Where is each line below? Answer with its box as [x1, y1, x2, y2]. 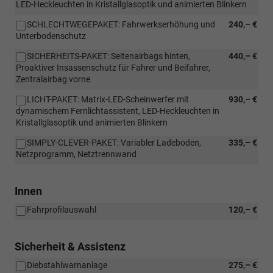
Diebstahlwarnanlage [27, 260, 107, 270]
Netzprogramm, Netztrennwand [16, 149, 136, 159]
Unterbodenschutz [16, 30, 86, 41]
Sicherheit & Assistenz [15, 239, 126, 253]
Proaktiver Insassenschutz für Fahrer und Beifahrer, [16, 62, 210, 73]
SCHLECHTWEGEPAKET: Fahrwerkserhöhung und [27, 19, 215, 29]
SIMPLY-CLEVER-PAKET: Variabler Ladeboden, [27, 137, 201, 147]
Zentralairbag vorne [16, 74, 90, 84]
